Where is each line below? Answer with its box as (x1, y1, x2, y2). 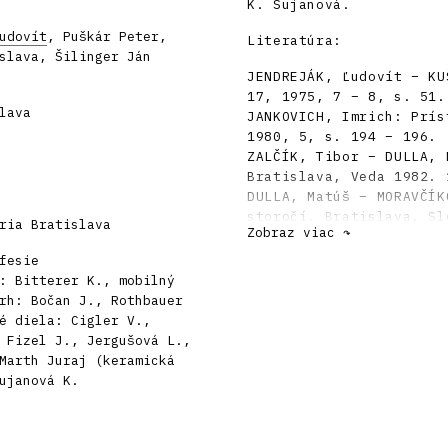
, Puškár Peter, (47, 28, 167, 46)
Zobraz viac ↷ (247, 224, 351, 242)
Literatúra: (247, 32, 343, 50)
